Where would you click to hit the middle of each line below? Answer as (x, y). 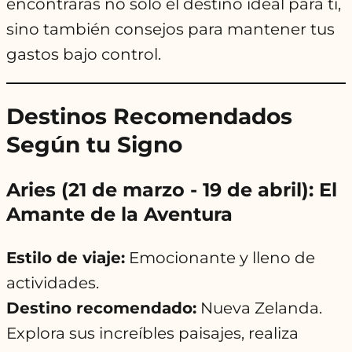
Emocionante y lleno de (220, 258)
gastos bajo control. (84, 55)
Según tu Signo (94, 145)
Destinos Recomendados (149, 117)
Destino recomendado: (101, 308)
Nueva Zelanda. (259, 308)
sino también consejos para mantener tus (170, 29)
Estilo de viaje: (66, 258)
